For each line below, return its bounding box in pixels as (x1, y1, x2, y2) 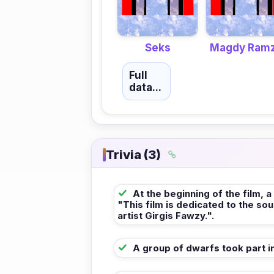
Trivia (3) (106, 147, 161, 162)
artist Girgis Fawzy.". (117, 209, 214, 221)
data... (129, 81, 161, 94)
